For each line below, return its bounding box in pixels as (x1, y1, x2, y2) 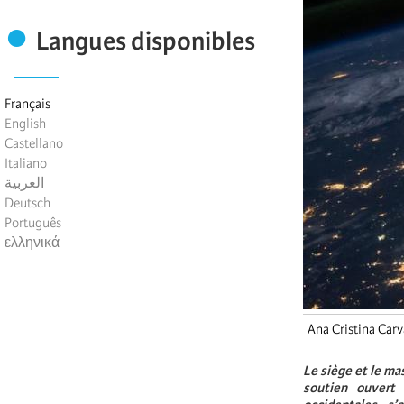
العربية (5, 175, 44, 192)
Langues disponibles (36, 26, 255, 57)
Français (5, 96, 50, 113)
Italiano (5, 155, 47, 172)
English (5, 115, 46, 133)
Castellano (5, 135, 63, 152)
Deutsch (5, 195, 50, 212)
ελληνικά (5, 234, 60, 252)
